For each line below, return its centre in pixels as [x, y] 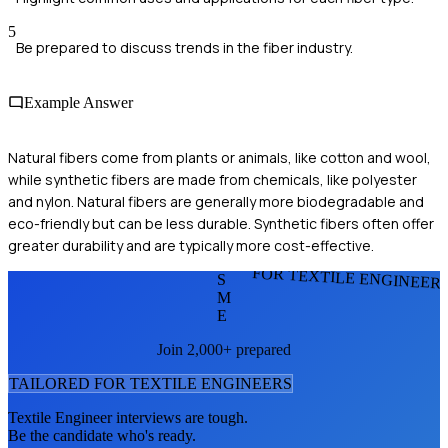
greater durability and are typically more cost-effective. [191, 246]
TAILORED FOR [69, 384]
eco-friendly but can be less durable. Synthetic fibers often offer [221, 224]
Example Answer [78, 103]
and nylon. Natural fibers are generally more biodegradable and [216, 202]
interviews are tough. [180, 418]
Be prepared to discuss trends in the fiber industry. [184, 47]
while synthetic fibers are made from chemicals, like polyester [212, 180]
